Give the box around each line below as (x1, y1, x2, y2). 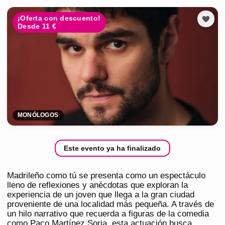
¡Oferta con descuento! (18, 14, 101, 23)
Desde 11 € (18, 22, 56, 31)
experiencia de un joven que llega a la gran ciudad (7, 190, 194, 200)
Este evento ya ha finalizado (64, 144, 161, 153)
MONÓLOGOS (18, 111, 59, 119)
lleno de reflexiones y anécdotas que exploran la (7, 180, 188, 190)
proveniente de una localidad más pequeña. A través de (7, 199, 214, 209)
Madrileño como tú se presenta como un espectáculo (7, 171, 205, 181)
